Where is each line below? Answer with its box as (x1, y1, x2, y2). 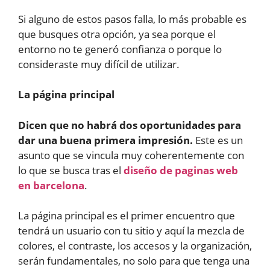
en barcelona (18, 178, 84, 192)
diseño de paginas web (124, 163, 238, 177)
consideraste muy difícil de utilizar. (18, 57, 180, 71)
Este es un (193, 133, 243, 147)
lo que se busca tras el (18, 163, 124, 177)
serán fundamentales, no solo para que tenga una (18, 254, 250, 268)
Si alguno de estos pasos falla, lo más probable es (18, 11, 246, 26)
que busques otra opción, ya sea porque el (18, 27, 216, 41)
